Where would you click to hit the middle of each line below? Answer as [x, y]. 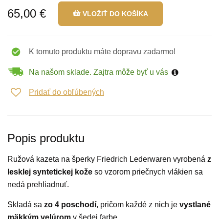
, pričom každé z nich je [138, 205]
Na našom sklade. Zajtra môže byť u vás [99, 72]
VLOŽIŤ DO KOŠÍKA [115, 14]
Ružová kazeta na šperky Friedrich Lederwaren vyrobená [107, 159]
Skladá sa [26, 205]
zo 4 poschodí [70, 205]
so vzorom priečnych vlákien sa [148, 172]
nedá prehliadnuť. [38, 185]
